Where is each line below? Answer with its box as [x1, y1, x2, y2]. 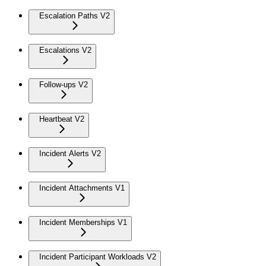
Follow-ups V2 [39, 80, 88, 90]
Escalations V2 [39, 46, 91, 55]
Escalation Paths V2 [39, 11, 110, 21]
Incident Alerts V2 [39, 149, 101, 159]
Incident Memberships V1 [39, 218, 127, 227]
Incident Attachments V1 [39, 183, 125, 193]
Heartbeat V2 [39, 115, 84, 124]
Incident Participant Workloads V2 [39, 252, 156, 262]
